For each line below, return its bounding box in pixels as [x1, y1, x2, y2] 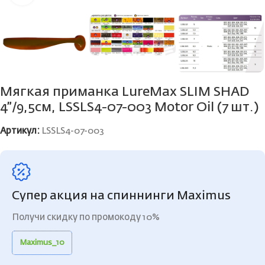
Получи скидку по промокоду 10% [12, 212, 160, 222]
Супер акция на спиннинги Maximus [12, 189, 231, 202]
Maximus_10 [20, 238, 64, 247]
